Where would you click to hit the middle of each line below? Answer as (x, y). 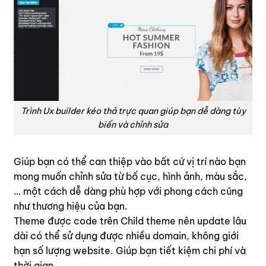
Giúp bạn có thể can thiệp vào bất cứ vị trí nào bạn (130, 161)
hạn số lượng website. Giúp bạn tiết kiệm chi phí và (130, 250)
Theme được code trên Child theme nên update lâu (130, 221)
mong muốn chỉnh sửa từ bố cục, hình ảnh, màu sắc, (130, 176)
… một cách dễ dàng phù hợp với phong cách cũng (128, 191)
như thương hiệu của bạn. (71, 206)
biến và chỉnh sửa (133, 125)
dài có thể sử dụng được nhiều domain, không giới (126, 235)
